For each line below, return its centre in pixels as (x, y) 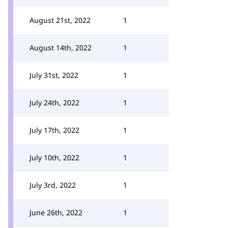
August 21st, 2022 (60, 20)
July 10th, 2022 (54, 158)
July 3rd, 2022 (53, 185)
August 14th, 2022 (61, 48)
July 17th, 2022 (54, 130)
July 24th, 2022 (54, 103)
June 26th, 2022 (56, 212)
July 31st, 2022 (54, 75)
